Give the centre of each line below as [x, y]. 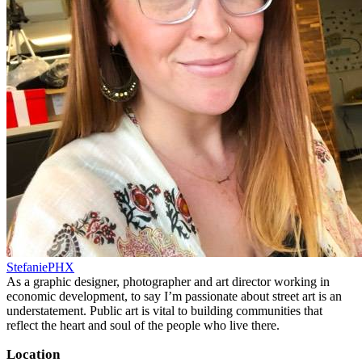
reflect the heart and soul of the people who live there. [143, 325]
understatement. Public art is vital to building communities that [164, 310]
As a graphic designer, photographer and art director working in [168, 281]
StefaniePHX [40, 267]
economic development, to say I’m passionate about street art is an [174, 296]
